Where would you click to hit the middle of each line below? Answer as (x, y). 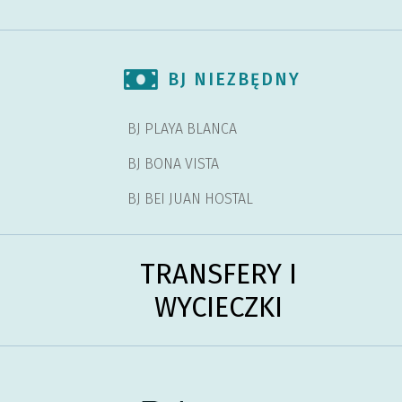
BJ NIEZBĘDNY (234, 80)
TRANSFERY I (219, 274)
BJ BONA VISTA (173, 164)
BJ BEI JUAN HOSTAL (190, 199)
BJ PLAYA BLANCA (182, 129)
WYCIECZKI (219, 307)
